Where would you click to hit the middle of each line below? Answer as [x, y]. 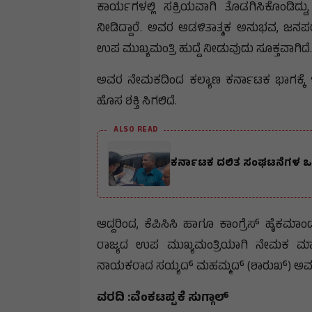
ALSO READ [136, 130]
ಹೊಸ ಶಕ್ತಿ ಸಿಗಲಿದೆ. [137, 102]
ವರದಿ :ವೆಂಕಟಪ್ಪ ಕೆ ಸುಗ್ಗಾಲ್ [163, 298]
